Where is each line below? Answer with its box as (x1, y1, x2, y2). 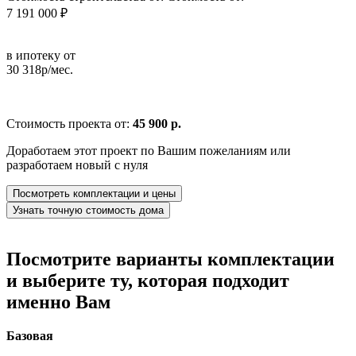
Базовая (6, 328, 53, 342)
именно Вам (6, 291, 110, 312)
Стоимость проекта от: (6, 116, 133, 130)
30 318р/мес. (6, 62, 73, 76)
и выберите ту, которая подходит (6, 269, 289, 291)
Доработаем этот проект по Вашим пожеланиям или (6, 143, 291, 157)
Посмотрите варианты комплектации (6, 248, 335, 269)
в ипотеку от (6, 48, 75, 62)
